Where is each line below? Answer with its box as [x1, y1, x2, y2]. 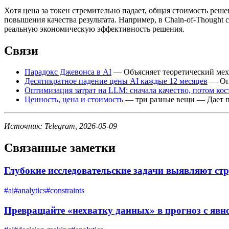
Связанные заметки [4, 141, 116, 155]
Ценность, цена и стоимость [25, 95, 123, 104]
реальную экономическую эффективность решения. [4, 24, 185, 33]
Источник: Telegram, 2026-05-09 [4, 122, 117, 131]
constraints [50, 186, 84, 195]
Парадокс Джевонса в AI [25, 67, 111, 77]
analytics [18, 186, 46, 195]
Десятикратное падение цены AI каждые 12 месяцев [25, 77, 208, 86]
